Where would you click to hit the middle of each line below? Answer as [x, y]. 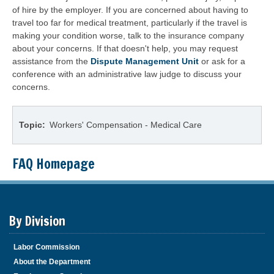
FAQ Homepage [54, 164]
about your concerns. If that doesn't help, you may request [125, 48]
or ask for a [222, 61]
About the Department [52, 262]
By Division [37, 221]
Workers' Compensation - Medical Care [126, 125]
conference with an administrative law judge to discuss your [127, 74]
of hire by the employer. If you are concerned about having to [130, 10]
